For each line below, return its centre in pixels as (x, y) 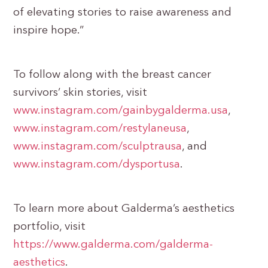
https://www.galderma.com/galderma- (113, 245)
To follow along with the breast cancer (112, 75)
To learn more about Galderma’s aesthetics (124, 209)
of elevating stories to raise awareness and (123, 13)
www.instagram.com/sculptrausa (98, 147)
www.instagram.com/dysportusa (97, 165)
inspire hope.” (49, 31)
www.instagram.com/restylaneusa (100, 129)
